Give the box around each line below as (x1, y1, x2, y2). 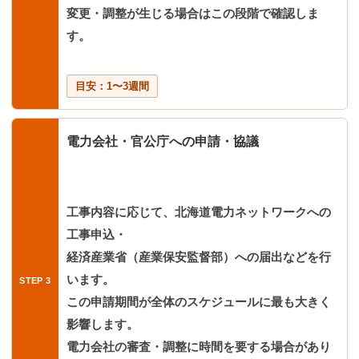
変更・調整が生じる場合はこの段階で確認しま (67, 6, 319, 20)
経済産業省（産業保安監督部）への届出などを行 (67, 249, 331, 264)
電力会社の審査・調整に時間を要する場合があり (67, 339, 331, 353)
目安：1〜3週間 (75, 79, 149, 92)
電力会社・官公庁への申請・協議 (67, 133, 259, 148)
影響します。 (67, 317, 139, 331)
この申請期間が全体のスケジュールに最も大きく (67, 294, 331, 309)
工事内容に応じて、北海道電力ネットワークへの (67, 204, 331, 219)
